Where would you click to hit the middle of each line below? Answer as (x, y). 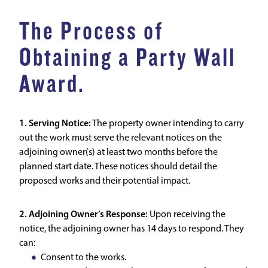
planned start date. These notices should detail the (118, 167)
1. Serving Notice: (55, 124)
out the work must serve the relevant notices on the (121, 138)
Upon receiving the (187, 215)
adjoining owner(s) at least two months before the (118, 153)
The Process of (91, 31)
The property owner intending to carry (167, 124)
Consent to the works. (83, 258)
